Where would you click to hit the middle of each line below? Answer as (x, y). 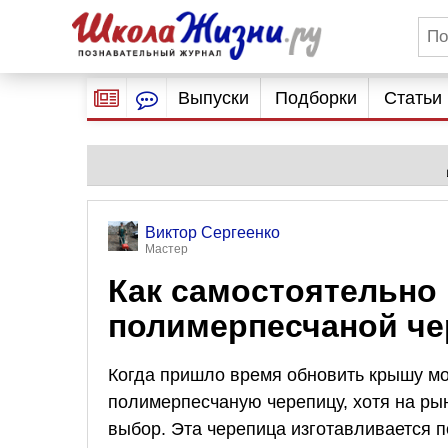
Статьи (412, 98)
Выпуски (213, 98)
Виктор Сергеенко (212, 232)
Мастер (166, 249)
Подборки (316, 98)
